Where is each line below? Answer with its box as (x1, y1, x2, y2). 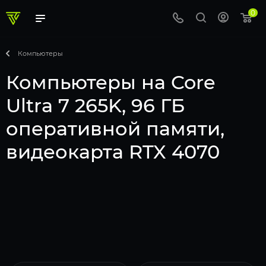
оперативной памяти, (6, 117, 224, 140)
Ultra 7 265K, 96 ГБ (6, 94, 185, 117)
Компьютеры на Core (6, 71, 216, 94)
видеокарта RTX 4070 (6, 140, 220, 163)
